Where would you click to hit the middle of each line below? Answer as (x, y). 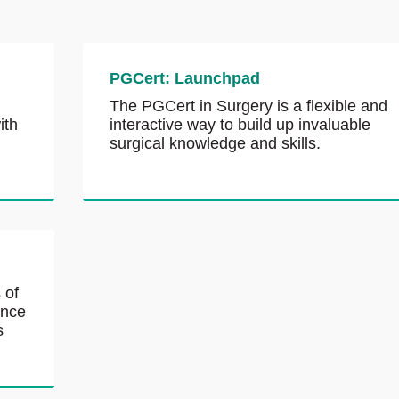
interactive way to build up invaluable (240, 125)
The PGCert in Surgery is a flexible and (249, 106)
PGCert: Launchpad (185, 79)
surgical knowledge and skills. (216, 144)
